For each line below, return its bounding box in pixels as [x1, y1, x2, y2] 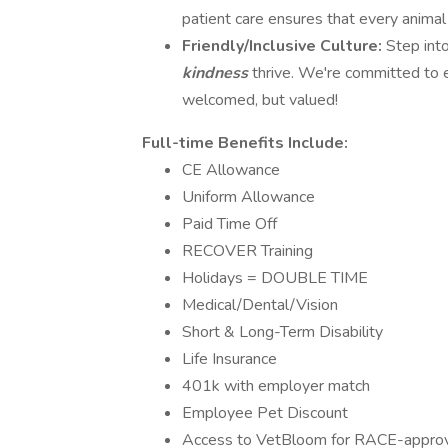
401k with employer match [182, 375, 370, 397]
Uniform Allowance [182, 186, 315, 208]
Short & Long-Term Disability [182, 321, 383, 343]
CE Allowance [182, 159, 280, 181]
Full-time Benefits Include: [142, 132, 348, 154]
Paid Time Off [182, 213, 277, 235]
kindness [182, 62, 252, 84]
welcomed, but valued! [182, 89, 338, 111]
